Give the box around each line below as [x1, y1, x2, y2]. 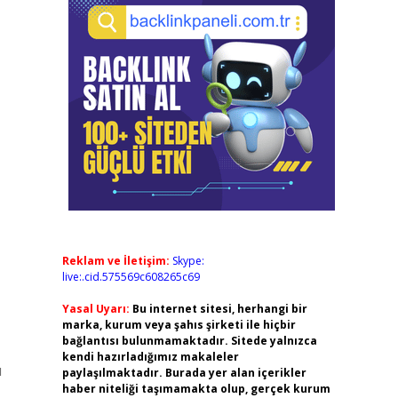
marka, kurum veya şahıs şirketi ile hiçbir [61, 317, 296, 332]
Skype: [171, 253, 204, 268]
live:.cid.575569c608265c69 [61, 269, 200, 284]
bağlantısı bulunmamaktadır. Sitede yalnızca [61, 333, 317, 348]
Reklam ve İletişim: [61, 253, 170, 268]
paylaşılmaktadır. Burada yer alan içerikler [61, 365, 306, 380]
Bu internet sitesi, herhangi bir [131, 301, 307, 316]
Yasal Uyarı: [61, 301, 130, 316]
